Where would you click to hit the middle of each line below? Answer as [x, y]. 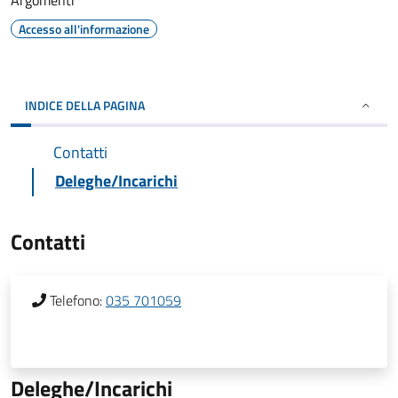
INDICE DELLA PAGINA [85, 105]
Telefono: [76, 300]
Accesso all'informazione [84, 29]
